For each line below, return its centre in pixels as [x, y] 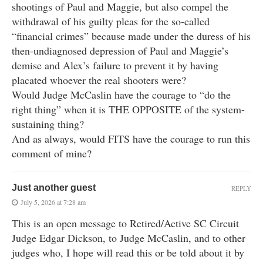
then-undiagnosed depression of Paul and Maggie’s [120, 51]
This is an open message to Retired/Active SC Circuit [125, 223]
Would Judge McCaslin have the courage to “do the [121, 95]
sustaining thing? [48, 124]
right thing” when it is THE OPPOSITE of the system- [128, 109]
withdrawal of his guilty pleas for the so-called [111, 21]
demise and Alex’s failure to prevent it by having [115, 65]
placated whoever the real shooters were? [99, 80]
